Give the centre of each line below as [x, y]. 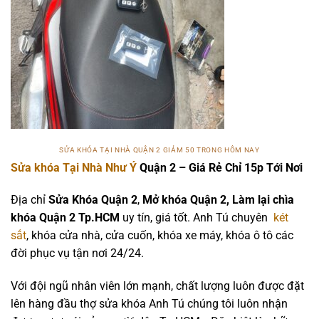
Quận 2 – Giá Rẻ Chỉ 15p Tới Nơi [220, 167]
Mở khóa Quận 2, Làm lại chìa [217, 200]
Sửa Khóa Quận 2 [93, 200]
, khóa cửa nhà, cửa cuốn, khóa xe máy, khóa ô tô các [160, 236]
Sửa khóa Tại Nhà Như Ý [74, 167]
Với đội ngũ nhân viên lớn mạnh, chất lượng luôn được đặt [157, 286]
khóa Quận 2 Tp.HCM [65, 218]
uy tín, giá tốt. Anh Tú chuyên [197, 218]
